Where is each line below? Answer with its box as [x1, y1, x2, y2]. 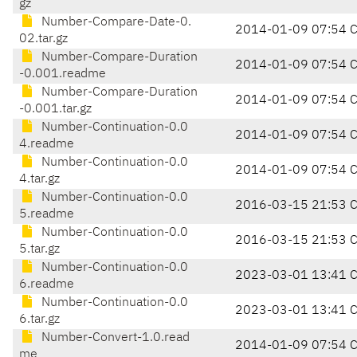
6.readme [19, 278, 74, 292]
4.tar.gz [19, 173, 60, 186]
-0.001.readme [19, 68, 106, 81]
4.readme [19, 138, 74, 151]
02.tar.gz [19, 33, 68, 46]
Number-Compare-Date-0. [38, 16, 191, 29]
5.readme [19, 208, 74, 222]
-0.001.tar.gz [19, 103, 92, 116]
